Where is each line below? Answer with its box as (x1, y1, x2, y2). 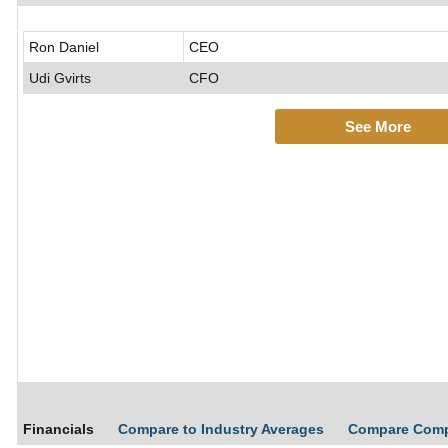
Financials (23, 421, 94, 438)
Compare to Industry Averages (118, 421, 328, 438)
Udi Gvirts (29, 70, 91, 87)
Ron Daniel (29, 39, 99, 56)
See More (344, 118, 411, 136)
